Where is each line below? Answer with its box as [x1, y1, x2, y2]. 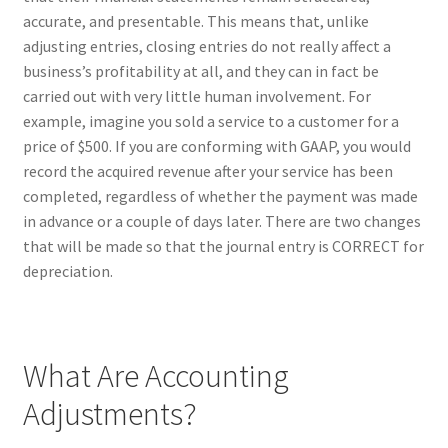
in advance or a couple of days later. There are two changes [22, 210, 421, 231]
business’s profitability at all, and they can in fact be [22, 60, 379, 81]
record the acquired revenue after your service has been [22, 160, 393, 181]
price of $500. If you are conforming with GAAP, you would [22, 135, 411, 156]
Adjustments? [22, 394, 197, 435]
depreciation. [22, 260, 113, 281]
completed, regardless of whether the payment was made [22, 185, 418, 206]
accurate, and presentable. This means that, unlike [22, 10, 369, 31]
